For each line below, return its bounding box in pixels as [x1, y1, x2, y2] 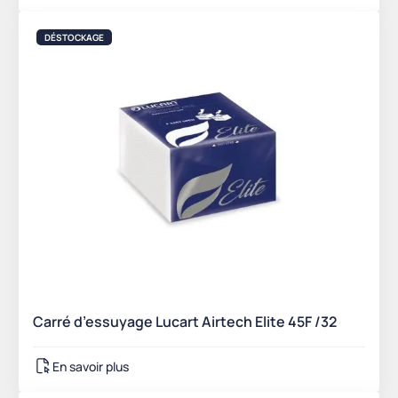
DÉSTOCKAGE [44, 31, 104, 44]
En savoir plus [52, 357, 129, 375]
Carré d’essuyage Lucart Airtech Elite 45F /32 [33, 312, 337, 332]
